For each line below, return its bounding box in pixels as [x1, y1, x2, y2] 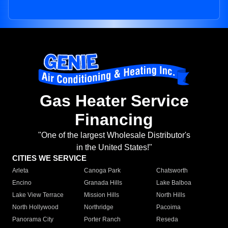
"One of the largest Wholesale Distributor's [38, 131, 190, 140]
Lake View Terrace [12, 191, 64, 199]
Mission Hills [84, 191, 120, 199]
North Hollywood [12, 204, 59, 211]
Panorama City [12, 216, 53, 223]
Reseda [156, 216, 178, 223]
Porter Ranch [84, 216, 121, 223]
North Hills [156, 191, 185, 199]
